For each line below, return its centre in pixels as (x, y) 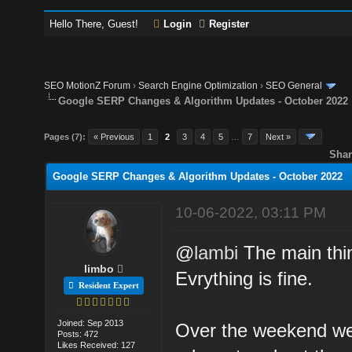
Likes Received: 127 (97, 345)
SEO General (294, 86)
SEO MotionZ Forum (88, 86)
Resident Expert (106, 285)
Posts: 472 (78, 334)
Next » (279, 136)
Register (229, 24)
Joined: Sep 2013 (91, 323)
